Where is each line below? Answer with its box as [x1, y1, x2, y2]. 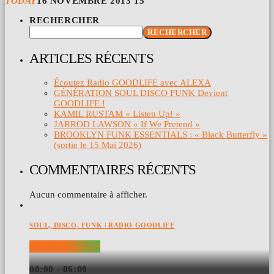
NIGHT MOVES [29, 240, 101, 253]
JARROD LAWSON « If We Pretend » [54, 119, 200, 130]
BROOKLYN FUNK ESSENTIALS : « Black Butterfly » [54, 130, 267, 140]
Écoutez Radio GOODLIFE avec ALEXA [54, 78, 211, 88]
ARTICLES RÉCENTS [29, 50, 154, 66]
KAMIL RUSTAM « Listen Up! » [54, 109, 180, 119]
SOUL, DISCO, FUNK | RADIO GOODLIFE [29, 221, 175, 229]
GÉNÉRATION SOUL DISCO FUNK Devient [54, 88, 228, 98]
